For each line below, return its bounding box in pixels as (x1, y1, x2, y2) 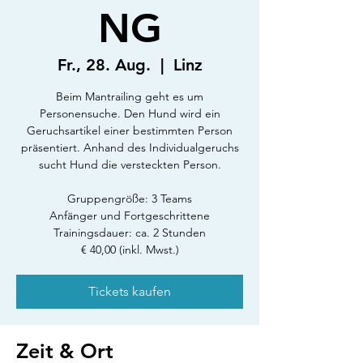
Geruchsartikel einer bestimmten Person (27, 123, 233, 138)
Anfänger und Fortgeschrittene (49, 208, 210, 223)
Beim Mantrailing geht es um (56, 89, 203, 104)
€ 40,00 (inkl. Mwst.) (80, 242, 179, 257)
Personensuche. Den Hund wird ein (39, 106, 220, 121)
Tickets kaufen (88, 284, 171, 299)
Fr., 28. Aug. (57, 55, 151, 75)
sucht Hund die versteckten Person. (38, 157, 221, 172)
